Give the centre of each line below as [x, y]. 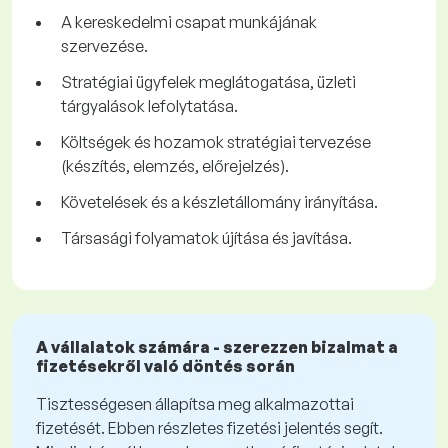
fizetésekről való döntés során [165, 366]
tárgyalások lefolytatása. [149, 106]
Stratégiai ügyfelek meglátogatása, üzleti [208, 82]
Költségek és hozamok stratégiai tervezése [216, 142]
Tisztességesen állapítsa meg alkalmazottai [195, 404]
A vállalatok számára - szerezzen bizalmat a [217, 347]
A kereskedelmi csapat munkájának [189, 22]
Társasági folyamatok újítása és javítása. [206, 238]
